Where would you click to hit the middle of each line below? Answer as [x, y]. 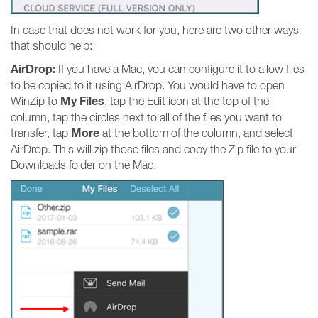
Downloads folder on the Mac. [83, 165]
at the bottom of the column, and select [196, 133]
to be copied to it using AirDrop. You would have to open [148, 85]
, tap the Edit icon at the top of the [187, 101]
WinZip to [35, 101]
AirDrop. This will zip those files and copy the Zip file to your [153, 149]
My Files [82, 101]
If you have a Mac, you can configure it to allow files [180, 69]
